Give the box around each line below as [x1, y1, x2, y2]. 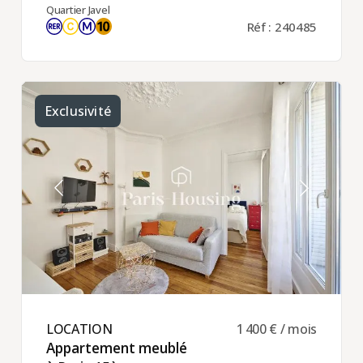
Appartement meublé [45, 338, 187, 357]
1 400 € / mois [237, 319, 318, 338]
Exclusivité [44, 101, 111, 120]
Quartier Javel [45, 2, 110, 17]
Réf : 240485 [246, 18, 318, 35]
